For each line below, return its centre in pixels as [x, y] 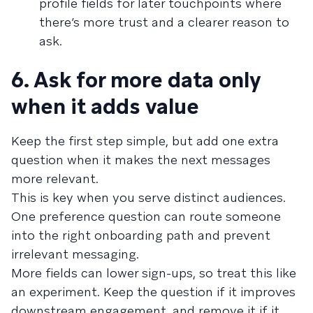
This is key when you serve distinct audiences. [148, 197]
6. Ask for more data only [136, 80]
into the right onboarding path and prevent [141, 235]
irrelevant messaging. [75, 254]
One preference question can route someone [146, 216]
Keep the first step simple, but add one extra [145, 141]
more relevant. [55, 179]
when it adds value [105, 107]
